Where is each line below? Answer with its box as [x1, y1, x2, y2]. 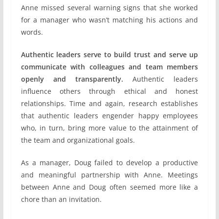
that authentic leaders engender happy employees [21, 110, 198, 120]
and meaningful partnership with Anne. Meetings [21, 170, 198, 179]
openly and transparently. [21, 74, 123, 84]
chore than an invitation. [21, 194, 102, 204]
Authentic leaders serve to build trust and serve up [21, 49, 198, 59]
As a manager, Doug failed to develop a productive [21, 157, 198, 167]
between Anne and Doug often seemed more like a [21, 182, 198, 192]
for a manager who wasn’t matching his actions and [21, 15, 198, 24]
